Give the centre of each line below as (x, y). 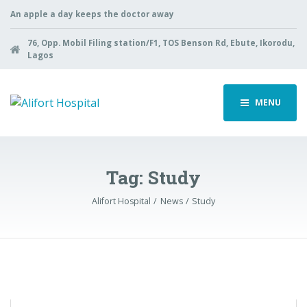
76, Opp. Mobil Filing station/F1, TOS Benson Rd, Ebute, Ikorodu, (161, 42)
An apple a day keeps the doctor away (92, 14)
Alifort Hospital (121, 201)
